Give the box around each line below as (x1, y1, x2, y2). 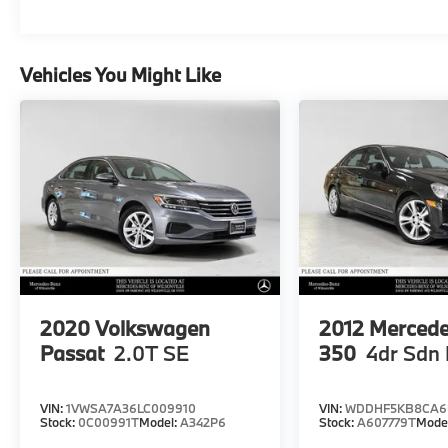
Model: (139, 414, 180, 430)
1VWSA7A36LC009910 (66, 400, 196, 416)
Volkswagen (95, 313, 210, 342)
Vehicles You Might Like (20, 62, 221, 87)
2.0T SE (114, 338, 189, 367)
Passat (40, 338, 104, 367)
